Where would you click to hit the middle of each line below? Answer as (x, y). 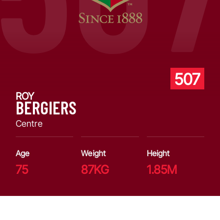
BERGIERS (46, 107)
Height (158, 153)
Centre (29, 124)
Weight (93, 153)
